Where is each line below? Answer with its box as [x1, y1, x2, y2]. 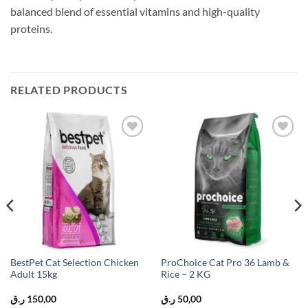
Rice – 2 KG [160, 269, 210, 280]
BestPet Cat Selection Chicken [10, 257, 139, 269]
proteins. [10, 21, 52, 35]
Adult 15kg [10, 269, 57, 280]
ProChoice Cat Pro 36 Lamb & [160, 257, 289, 269]
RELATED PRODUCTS [10, 82, 128, 96]
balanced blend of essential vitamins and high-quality [10, 4, 260, 18]
